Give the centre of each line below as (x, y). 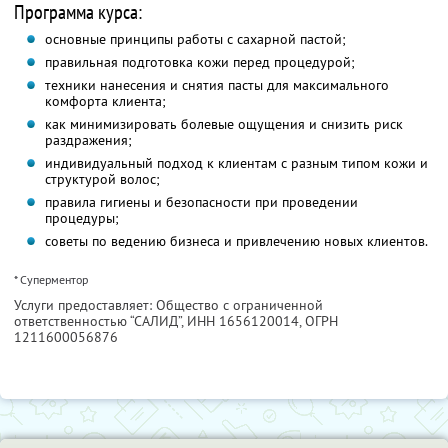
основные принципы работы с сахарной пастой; (195, 39)
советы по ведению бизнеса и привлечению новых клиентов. (236, 241)
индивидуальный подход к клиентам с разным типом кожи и (236, 163)
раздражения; (88, 140)
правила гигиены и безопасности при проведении (201, 202)
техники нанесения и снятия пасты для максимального (216, 85)
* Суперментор (51, 280)
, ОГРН (318, 321)
